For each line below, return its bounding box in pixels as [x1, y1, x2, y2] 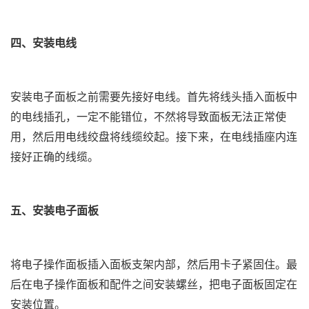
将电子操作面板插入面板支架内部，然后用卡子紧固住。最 [10, 258, 297, 270]
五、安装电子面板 [10, 204, 99, 217]
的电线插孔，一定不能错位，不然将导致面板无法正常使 [10, 110, 286, 123]
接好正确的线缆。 [10, 150, 99, 163]
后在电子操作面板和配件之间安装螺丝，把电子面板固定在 [10, 278, 297, 290]
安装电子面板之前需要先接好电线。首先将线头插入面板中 [10, 90, 297, 103]
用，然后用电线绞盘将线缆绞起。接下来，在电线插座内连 [10, 130, 297, 143]
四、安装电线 [10, 37, 77, 49]
